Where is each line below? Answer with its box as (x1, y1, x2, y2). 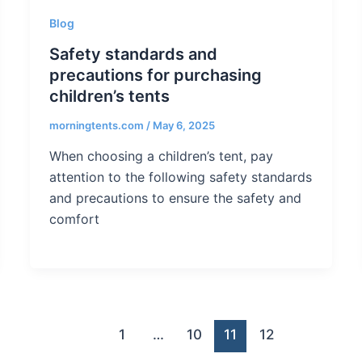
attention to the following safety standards (49, 168, 313, 185)
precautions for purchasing (49, 65, 263, 86)
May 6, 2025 (153, 119, 216, 133)
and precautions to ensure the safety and (49, 189, 302, 206)
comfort (49, 210, 100, 227)
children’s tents (49, 86, 170, 107)
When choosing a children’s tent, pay (49, 147, 274, 164)
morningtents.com (49, 119, 147, 133)
